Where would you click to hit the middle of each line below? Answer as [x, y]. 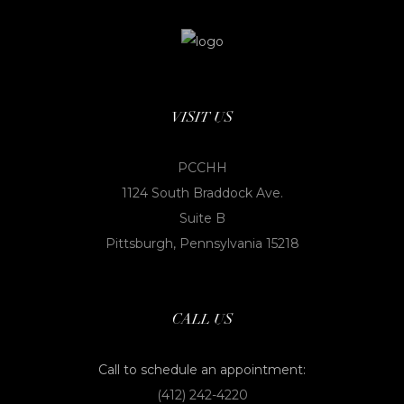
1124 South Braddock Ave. [202, 193]
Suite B [202, 219]
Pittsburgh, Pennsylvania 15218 [202, 244]
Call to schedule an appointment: [202, 370]
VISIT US [202, 117]
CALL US [202, 319]
